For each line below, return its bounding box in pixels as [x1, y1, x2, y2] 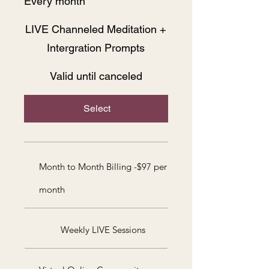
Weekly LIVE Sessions [61, 223, 146, 235]
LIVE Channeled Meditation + [25, 22, 167, 35]
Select [83, 102, 111, 114]
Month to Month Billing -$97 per [39, 160, 167, 172]
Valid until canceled [49, 69, 142, 82]
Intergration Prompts [47, 41, 145, 54]
